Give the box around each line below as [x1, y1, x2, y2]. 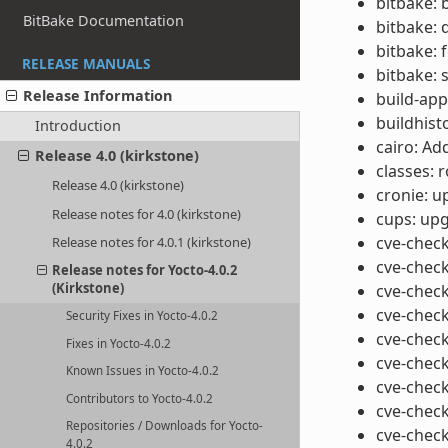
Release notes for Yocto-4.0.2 [52, 261, 238, 280]
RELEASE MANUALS [22, 53, 150, 73]
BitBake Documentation [23, 11, 185, 31]
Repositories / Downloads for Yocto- [66, 418, 264, 434]
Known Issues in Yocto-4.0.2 [66, 363, 220, 379]
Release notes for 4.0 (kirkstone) [52, 204, 242, 223]
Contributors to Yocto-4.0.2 [66, 390, 214, 406]
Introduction [34, 116, 121, 136]
